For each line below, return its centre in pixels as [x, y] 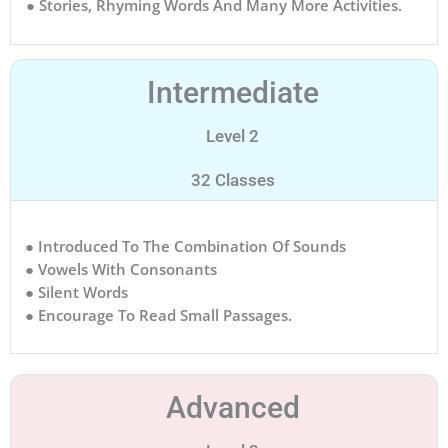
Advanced [232, 407]
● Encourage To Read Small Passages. [158, 314]
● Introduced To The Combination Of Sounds [185, 245]
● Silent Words [76, 291]
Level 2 [232, 135]
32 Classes [232, 179]
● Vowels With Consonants [121, 268]
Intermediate [232, 92]
